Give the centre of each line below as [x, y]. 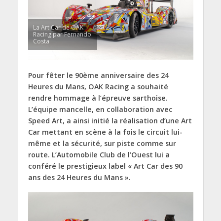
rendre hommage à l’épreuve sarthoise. [98, 98]
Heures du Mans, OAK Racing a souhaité [98, 86]
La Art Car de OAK [58, 27]
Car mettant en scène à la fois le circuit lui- [105, 132]
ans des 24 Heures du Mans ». [79, 177]
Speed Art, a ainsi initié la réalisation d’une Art [110, 120]
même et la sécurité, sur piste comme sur [102, 143]
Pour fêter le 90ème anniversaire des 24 [98, 75]
